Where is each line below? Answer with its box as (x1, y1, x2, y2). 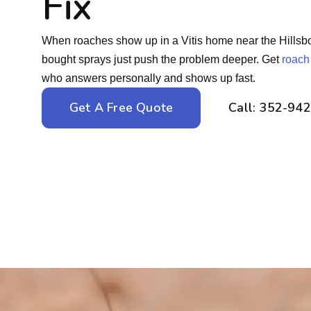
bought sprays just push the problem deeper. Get (42, 53, 282, 66)
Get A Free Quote (69, 99, 174, 117)
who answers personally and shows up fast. (42, 72, 255, 85)
